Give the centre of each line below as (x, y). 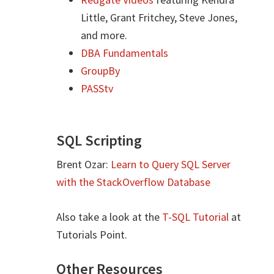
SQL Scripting (99, 140)
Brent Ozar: (84, 164)
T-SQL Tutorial (196, 217)
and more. (104, 35)
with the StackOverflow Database (134, 182)
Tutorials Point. (92, 234)
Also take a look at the (109, 217)
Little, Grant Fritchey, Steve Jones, (159, 17)
